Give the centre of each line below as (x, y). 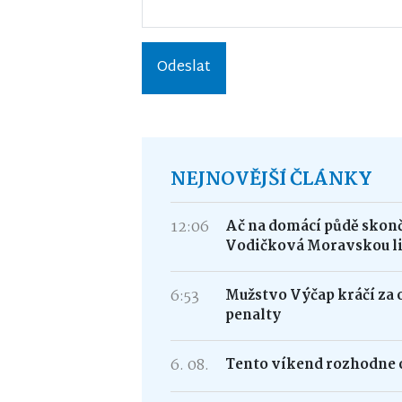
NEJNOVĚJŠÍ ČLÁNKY (271, 179)
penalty (253, 315)
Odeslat (184, 68)
